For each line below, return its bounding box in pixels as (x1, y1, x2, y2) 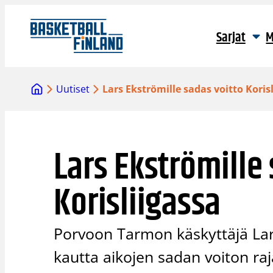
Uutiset (56, 82, 90, 96)
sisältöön (4, 19, 46, 33)
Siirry (4, 5, 28, 18)
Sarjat (216, 27, 246, 48)
